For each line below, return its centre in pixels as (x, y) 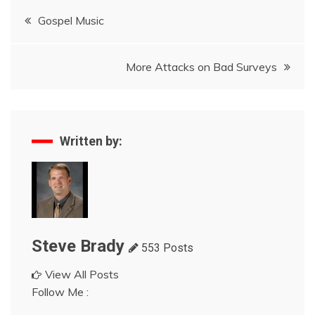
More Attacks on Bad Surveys (201, 67)
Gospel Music (71, 20)
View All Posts (82, 274)
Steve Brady (78, 246)
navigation (63, 48)
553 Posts (166, 248)
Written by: (91, 141)
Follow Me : (60, 292)
